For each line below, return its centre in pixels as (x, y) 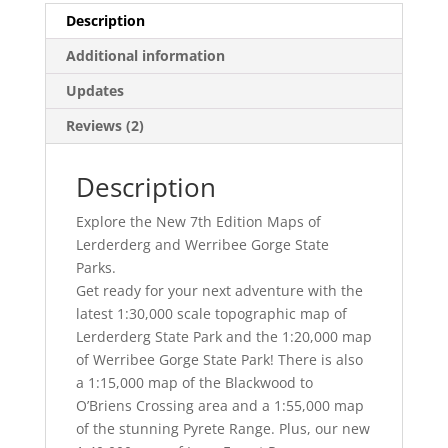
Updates (94, 91)
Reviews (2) (104, 126)
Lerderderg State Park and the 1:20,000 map (223, 337)
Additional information (145, 56)
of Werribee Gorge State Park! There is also (219, 360)
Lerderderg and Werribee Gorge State (202, 245)
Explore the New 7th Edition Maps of (198, 222)
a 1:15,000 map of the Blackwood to (194, 383)
